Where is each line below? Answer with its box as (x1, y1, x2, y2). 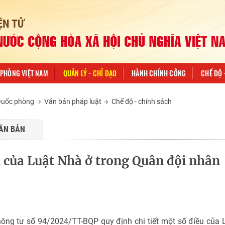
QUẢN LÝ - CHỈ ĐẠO (63, 68, 117, 79)
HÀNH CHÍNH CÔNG (132, 68, 186, 79)
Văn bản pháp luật (44, 97, 101, 106)
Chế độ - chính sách (111, 97, 172, 106)
